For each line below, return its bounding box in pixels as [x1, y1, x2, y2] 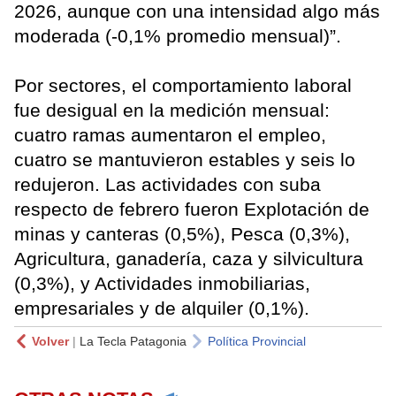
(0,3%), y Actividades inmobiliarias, [14, 272, 310, 293]
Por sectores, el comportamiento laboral [14, 74, 352, 95]
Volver [32, 333, 69, 348]
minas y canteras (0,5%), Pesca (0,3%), [14, 223, 350, 244]
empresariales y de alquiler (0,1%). [14, 297, 309, 318]
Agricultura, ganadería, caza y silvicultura [14, 247, 363, 269]
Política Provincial [208, 333, 306, 348]
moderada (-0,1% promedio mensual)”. [14, 25, 341, 46]
